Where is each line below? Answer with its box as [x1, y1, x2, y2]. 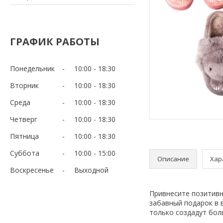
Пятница [10, 131, 39, 141]
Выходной [74, 165, 109, 175]
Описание [157, 154, 189, 163]
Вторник [10, 80, 39, 90]
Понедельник [10, 63, 55, 73]
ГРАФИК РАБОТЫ [10, 34, 100, 48]
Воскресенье [10, 165, 54, 175]
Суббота [10, 148, 39, 158]
